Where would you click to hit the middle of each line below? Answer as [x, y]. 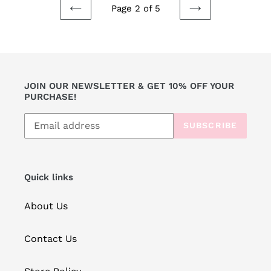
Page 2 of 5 [135, 9]
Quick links [49, 177]
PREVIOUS [99, 20]
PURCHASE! [50, 97]
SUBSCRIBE [210, 126]
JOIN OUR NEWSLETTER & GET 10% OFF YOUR [129, 86]
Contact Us [51, 239]
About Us [46, 206]
